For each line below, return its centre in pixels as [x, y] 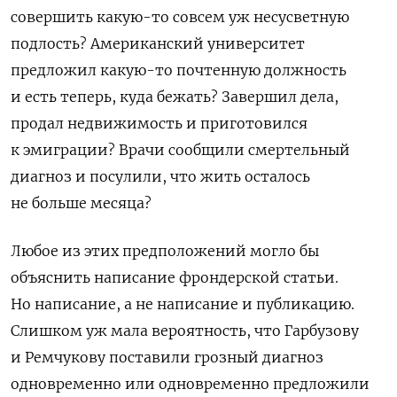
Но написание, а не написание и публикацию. [183, 304]
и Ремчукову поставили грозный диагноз [167, 357]
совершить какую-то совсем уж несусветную [180, 16]
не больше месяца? [81, 202]
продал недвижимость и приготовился [159, 123]
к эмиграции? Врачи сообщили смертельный [180, 149]
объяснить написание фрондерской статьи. [175, 277]
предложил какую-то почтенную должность [179, 70]
